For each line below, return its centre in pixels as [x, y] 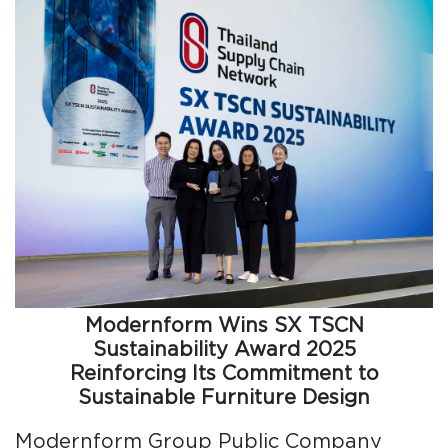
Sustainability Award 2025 [224, 348]
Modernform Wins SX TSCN [224, 324]
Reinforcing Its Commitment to [224, 372]
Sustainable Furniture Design [224, 396]
